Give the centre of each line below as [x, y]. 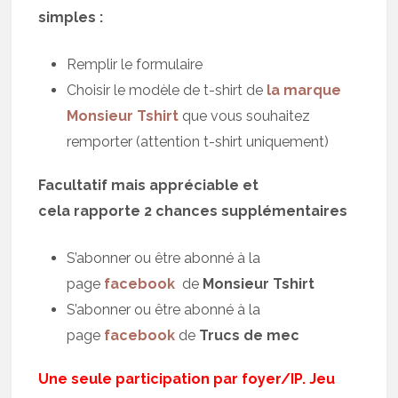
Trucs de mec [250, 335]
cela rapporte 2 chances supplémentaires [193, 211]
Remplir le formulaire [135, 64]
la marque [304, 90]
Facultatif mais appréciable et [149, 185]
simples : [71, 17]
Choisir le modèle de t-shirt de [167, 90]
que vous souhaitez [245, 115]
